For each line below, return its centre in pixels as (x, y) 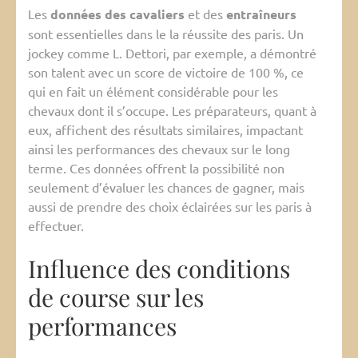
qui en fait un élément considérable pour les (153, 91)
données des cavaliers (117, 14)
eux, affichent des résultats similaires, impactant (165, 130)
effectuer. (56, 226)
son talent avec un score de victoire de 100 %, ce (166, 72)
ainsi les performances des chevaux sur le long (159, 149)
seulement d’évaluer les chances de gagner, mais (166, 187)
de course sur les (116, 298)
